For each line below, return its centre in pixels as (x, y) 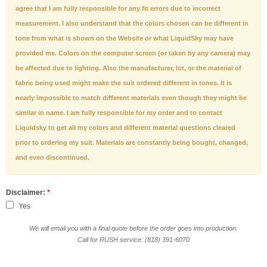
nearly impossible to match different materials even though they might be (131, 98)
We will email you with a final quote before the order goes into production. (133, 228)
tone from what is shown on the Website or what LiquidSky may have (125, 38)
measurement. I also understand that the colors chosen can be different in (132, 23)
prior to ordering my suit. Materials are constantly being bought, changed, (132, 142)
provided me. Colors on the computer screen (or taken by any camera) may (133, 53)
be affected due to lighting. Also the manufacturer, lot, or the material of (128, 68)
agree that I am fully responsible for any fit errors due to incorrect (118, 8)
